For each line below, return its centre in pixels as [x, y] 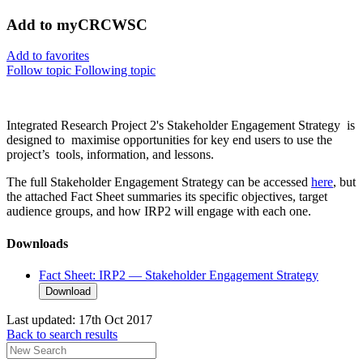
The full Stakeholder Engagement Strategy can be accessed [159, 182]
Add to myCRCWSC [77, 24]
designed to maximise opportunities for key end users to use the [169, 140]
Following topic [115, 70]
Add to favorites [48, 56]
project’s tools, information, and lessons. [110, 155]
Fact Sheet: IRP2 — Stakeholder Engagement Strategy [179, 275]
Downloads [37, 243]
